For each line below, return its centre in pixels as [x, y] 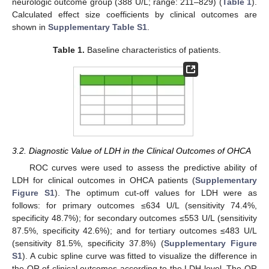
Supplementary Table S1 [98, 27]
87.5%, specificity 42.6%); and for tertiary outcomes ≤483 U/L [134, 231]
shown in [30, 27]
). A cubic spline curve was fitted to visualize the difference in [140, 256]
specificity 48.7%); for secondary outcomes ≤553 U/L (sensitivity [134, 218]
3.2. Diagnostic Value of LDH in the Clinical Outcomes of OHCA [131, 151]
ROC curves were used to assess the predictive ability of [143, 168]
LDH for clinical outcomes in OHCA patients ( [104, 180]
